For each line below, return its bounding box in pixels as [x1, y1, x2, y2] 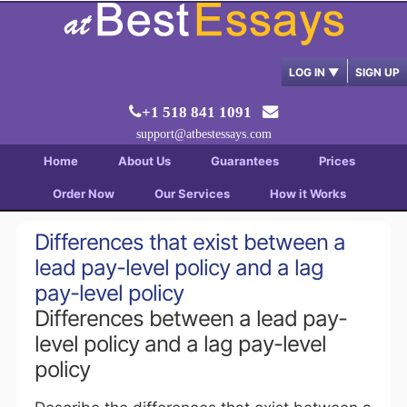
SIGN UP [355, 65, 400, 79]
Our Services [154, 186, 230, 201]
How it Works [269, 186, 346, 201]
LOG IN [289, 65, 328, 79]
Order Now [52, 186, 114, 201]
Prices [318, 154, 355, 168]
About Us [117, 154, 171, 168]
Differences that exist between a [34, 229, 345, 255]
